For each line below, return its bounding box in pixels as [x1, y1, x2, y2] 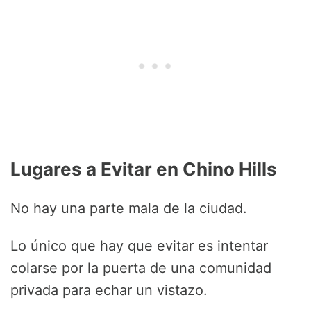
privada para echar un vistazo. [10, 282, 208, 299]
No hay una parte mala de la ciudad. [10, 200, 247, 217]
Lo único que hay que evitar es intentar [10, 237, 268, 255]
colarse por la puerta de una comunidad [10, 260, 271, 277]
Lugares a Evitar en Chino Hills [10, 158, 277, 180]
